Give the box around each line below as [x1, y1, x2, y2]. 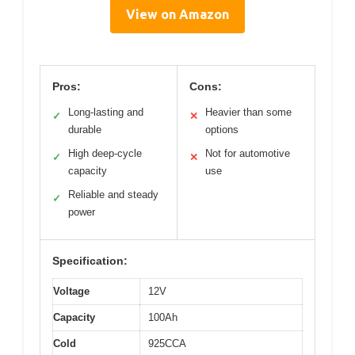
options [205, 124, 239, 136]
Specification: [52, 254, 128, 268]
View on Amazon [126, 7, 229, 22]
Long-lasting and [68, 106, 143, 119]
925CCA [148, 338, 186, 350]
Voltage [53, 285, 90, 298]
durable [68, 124, 101, 136]
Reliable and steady [68, 189, 158, 201]
